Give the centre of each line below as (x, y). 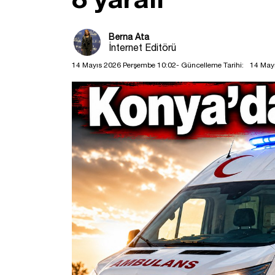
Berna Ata (129, 37)
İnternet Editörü (142, 47)
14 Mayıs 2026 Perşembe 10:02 (124, 65)
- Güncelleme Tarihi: (210, 65)
